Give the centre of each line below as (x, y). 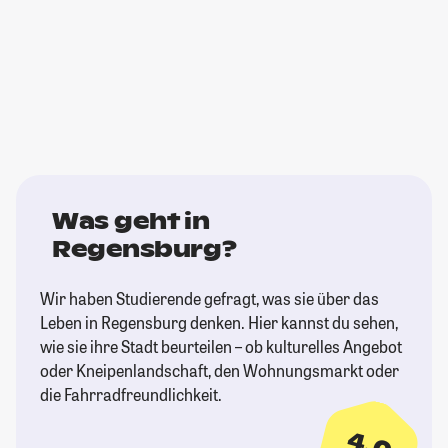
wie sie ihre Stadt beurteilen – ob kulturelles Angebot (221, 347)
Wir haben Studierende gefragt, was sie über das (209, 299)
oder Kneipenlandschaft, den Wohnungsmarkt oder (219, 371)
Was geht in (131, 221)
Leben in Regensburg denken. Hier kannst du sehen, (219, 323)
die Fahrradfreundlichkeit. (131, 395)
